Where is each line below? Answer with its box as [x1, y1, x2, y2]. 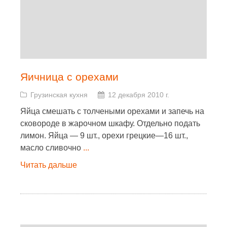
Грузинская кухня [30, 91, 88, 99]
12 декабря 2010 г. [108, 91, 169, 99]
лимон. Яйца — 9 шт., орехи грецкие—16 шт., [20, 131, 188, 140]
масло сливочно [20, 143, 83, 152]
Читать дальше [20, 161, 77, 169]
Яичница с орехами [20, 71, 119, 83]
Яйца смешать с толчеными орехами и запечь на [20, 107, 204, 116]
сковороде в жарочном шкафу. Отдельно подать [20, 119, 200, 128]
